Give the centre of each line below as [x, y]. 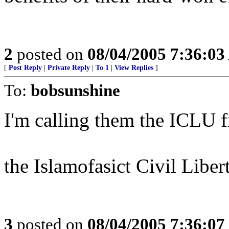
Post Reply [25, 68]
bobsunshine [75, 90]
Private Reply [69, 68]
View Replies [134, 68]
